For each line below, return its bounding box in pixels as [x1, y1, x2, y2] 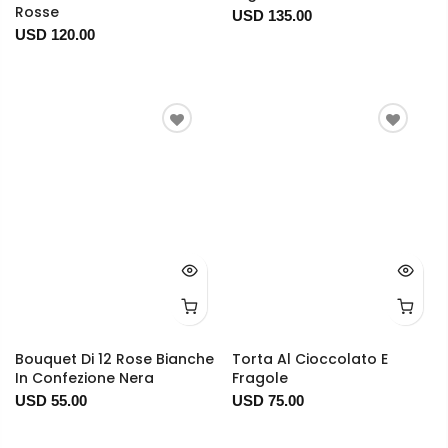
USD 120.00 [15, 26, 95, 44]
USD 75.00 [231, 392, 304, 410]
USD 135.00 [231, 7, 312, 25]
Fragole [231, 368, 288, 389]
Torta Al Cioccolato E [231, 349, 388, 370]
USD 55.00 [15, 392, 87, 410]
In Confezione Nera [15, 368, 154, 389]
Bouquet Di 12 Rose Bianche [15, 349, 214, 370]
